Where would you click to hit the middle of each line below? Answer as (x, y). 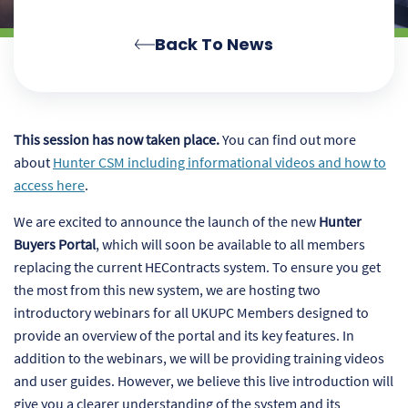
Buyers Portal (55, 245)
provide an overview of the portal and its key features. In (184, 336)
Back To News (214, 45)
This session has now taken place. (117, 140)
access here (49, 185)
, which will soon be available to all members (230, 245)
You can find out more (288, 140)
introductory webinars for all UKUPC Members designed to (191, 313)
